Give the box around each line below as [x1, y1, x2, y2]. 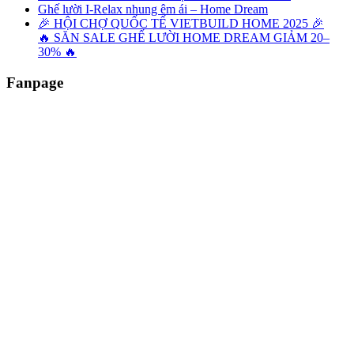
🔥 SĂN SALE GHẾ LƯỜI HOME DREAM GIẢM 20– [38, 31, 330, 45]
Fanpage [6, 73, 63, 91]
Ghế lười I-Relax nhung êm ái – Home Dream [38, 2, 268, 17]
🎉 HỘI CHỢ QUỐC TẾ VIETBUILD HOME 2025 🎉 [38, 17, 324, 31]
